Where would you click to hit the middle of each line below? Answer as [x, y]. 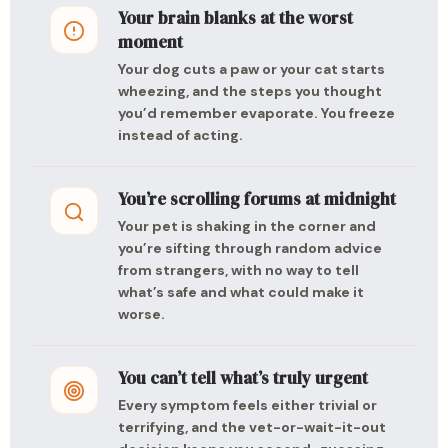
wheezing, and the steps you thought [250, 91]
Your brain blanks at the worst [235, 18]
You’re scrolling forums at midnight [257, 199]
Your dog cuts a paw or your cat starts [251, 69]
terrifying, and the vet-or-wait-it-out [252, 427]
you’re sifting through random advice [250, 248]
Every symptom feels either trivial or [247, 405]
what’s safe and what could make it [241, 292]
